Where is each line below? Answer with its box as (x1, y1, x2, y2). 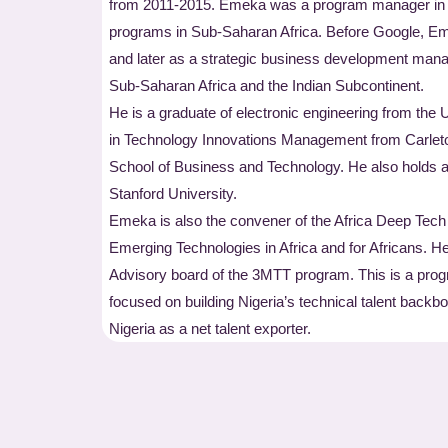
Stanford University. (109, 185, 237, 202)
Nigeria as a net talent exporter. (109, 320, 311, 337)
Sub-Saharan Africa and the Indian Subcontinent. (109, 77, 424, 94)
